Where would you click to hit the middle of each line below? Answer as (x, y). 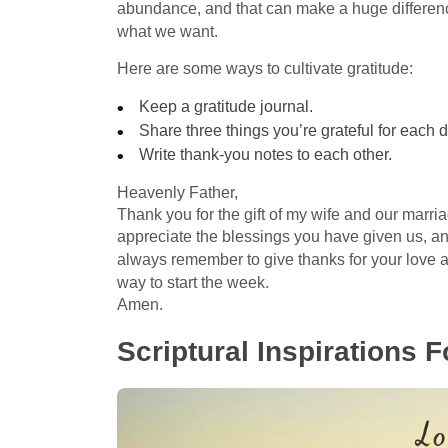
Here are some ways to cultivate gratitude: (265, 68)
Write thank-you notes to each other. (266, 154)
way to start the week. (193, 282)
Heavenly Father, (177, 192)
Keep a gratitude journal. (226, 106)
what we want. (167, 31)
